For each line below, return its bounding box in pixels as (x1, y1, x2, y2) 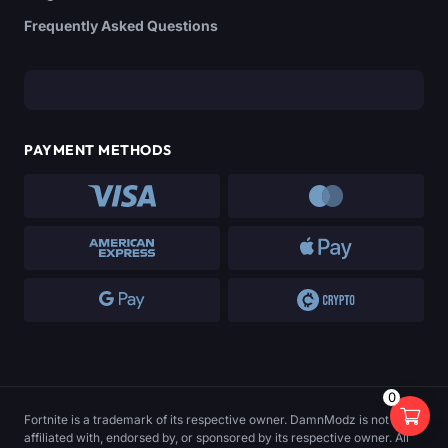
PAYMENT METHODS (24, 140, 172, 159)
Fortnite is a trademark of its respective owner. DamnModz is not (24, 411, 389, 427)
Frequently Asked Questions (24, 16, 218, 34)
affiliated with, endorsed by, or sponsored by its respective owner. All (24, 429, 409, 445)
